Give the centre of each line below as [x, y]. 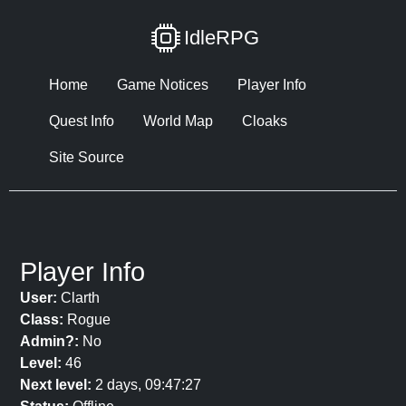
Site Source [87, 157]
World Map [178, 121]
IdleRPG [221, 38]
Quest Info [82, 121]
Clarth [78, 298]
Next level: [56, 385]
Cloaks [265, 121]
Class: [42, 319]
